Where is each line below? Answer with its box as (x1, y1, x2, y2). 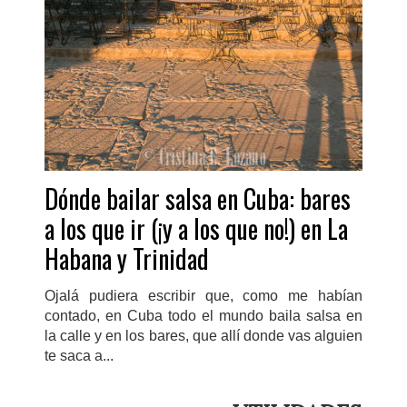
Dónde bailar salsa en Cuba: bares (45, 179, 351, 217)
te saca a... (45, 347, 114, 363)
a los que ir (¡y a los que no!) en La (45, 209, 348, 247)
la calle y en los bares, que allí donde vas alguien (45, 327, 362, 343)
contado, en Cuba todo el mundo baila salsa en (45, 307, 362, 323)
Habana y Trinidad (45, 239, 209, 277)
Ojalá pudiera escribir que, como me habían (45, 287, 362, 303)
